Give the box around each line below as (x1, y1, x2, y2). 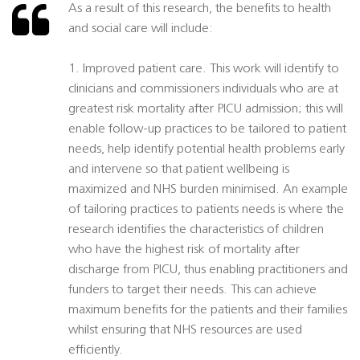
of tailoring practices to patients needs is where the (68, 203, 344, 217)
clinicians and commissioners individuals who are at (68, 83, 338, 96)
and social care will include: (68, 22, 213, 36)
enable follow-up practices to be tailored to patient (68, 123, 346, 137)
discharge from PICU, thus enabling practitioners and (68, 264, 348, 277)
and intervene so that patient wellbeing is (68, 163, 289, 177)
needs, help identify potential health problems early (68, 143, 345, 157)
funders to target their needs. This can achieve (68, 284, 317, 297)
